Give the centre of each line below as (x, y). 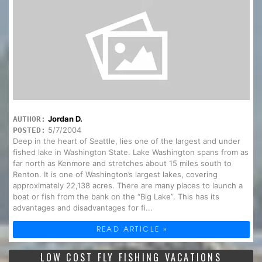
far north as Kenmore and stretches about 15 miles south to (122, 163)
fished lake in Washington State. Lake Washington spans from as (130, 152)
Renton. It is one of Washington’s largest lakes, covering (115, 175)
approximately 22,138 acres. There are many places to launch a (127, 186)
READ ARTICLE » (132, 229)
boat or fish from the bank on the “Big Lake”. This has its (116, 197)
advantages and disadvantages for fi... (82, 208)
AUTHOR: (29, 119)
